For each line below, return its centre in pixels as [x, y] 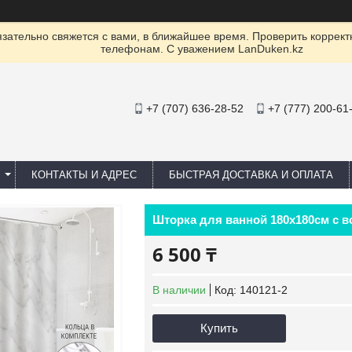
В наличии [179, 290]
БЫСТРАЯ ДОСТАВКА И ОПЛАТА [251, 175]
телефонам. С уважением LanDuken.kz [202, 49]
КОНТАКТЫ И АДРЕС [84, 175]
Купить [219, 328]
